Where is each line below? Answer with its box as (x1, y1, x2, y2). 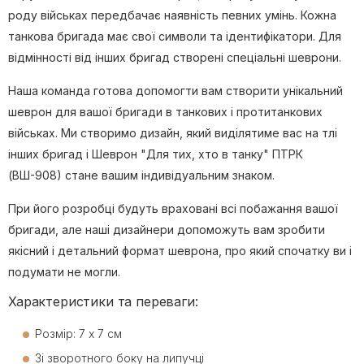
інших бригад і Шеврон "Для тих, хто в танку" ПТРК (8, 147, 303, 162)
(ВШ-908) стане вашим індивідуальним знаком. (8, 168, 275, 183)
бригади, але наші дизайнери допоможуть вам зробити (8, 223, 325, 237)
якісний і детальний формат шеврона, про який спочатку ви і (8, 244, 352, 258)
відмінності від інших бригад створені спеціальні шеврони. (8, 50, 341, 65)
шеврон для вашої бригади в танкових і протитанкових (8, 105, 323, 119)
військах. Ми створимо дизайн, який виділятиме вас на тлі (8, 126, 337, 141)
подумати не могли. (8, 265, 120, 279)
